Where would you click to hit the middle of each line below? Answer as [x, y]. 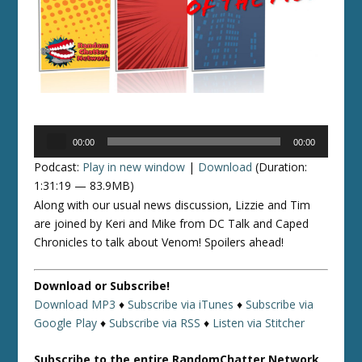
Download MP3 [75, 304]
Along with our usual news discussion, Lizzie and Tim [173, 204]
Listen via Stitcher [259, 322]
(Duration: [280, 166]
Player [50, 152]
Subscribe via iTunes [181, 304]
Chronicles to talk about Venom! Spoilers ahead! [159, 242]
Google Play [66, 322]
